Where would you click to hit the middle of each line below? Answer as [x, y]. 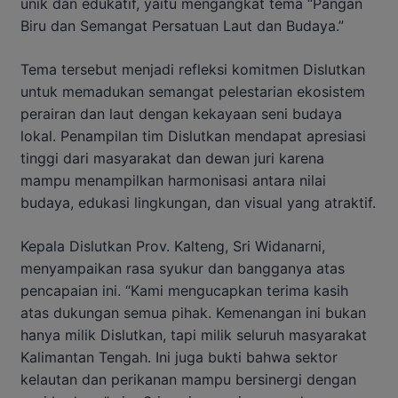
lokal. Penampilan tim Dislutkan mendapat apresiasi [193, 135]
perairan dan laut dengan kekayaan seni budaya [181, 113]
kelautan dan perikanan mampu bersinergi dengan [188, 379]
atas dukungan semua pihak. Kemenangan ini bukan [193, 312]
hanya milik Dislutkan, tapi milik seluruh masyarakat [194, 334]
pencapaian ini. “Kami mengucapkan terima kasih [184, 290]
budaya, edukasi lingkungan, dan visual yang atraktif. [198, 202]
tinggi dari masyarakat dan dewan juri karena [172, 158]
